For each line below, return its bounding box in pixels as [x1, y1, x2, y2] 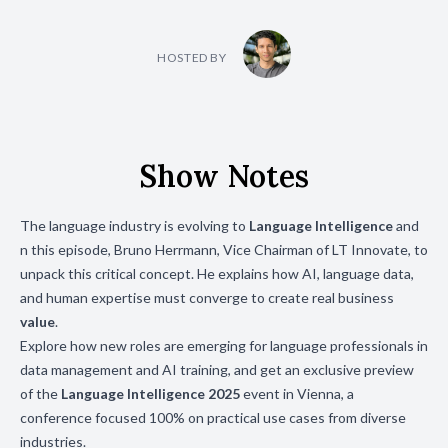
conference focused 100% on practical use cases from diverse [20, 409, 406, 426]
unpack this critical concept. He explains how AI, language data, [20, 265, 414, 282]
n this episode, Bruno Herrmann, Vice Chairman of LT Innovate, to [20, 241, 428, 258]
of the [20, 385, 61, 402]
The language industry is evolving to [20, 217, 249, 234]
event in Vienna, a [240, 385, 354, 402]
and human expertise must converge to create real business [20, 289, 394, 306]
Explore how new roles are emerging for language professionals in [20, 337, 428, 354]
